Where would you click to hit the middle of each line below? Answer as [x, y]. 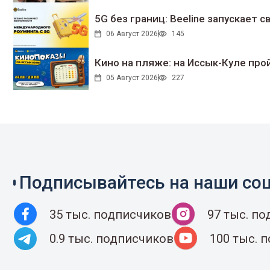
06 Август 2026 [132, 34]
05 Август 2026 [132, 78]
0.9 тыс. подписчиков [111, 238]
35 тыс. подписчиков [110, 214]
